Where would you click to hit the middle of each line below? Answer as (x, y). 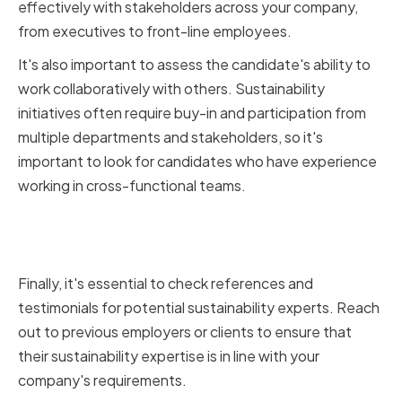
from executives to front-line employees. (155, 31)
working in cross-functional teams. (132, 186)
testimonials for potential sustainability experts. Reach (199, 308)
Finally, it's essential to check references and (166, 284)
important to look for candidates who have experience (197, 162)
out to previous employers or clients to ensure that (185, 332)
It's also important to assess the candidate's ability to (194, 65)
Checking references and (157, 223)
